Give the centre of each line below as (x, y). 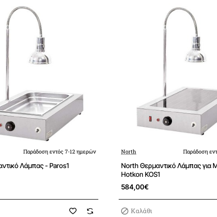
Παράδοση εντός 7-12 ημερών (60, 151)
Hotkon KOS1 (140, 174)
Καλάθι (142, 211)
